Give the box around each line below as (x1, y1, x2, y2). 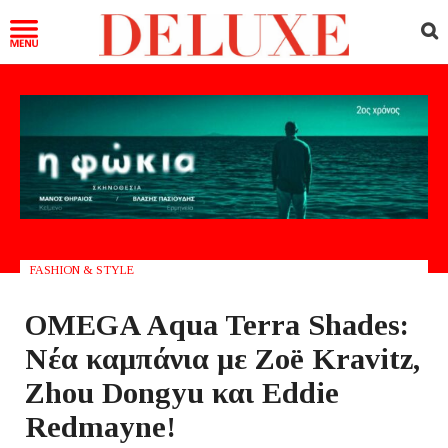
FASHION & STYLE (30, 262, 134, 277)
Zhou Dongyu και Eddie (25, 375, 339, 409)
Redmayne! (25, 409, 176, 443)
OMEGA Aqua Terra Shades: (25, 307, 409, 341)
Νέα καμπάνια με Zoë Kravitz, (25, 341, 420, 375)
